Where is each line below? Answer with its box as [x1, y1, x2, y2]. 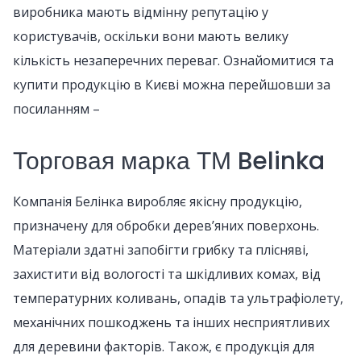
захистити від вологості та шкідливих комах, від [13, 265, 321, 283]
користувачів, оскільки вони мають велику [13, 27, 288, 45]
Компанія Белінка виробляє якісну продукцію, [13, 193, 302, 210]
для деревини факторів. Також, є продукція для [13, 338, 314, 355]
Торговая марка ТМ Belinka [13, 144, 325, 178]
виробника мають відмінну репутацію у [13, 3, 268, 21]
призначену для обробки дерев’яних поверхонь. [13, 217, 319, 234]
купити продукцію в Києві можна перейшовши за [13, 76, 330, 93]
